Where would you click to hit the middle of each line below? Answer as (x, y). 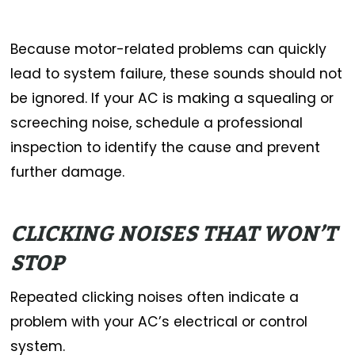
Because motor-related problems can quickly (169, 50)
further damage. (68, 172)
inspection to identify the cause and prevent (166, 148)
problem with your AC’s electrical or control (159, 321)
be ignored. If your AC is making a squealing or (172, 99)
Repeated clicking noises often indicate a (155, 297)
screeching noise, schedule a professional (157, 123)
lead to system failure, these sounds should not (177, 74)
